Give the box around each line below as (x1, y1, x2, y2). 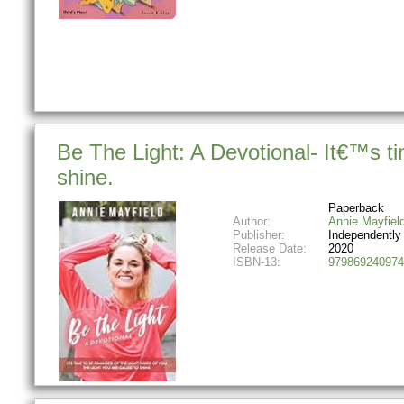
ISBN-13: (232, 254, 280, 269)
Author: (232, 214, 271, 228)
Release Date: (232, 241, 307, 255)
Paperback (327, 200, 384, 215)
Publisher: (232, 227, 285, 242)
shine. (57, 165, 115, 190)
